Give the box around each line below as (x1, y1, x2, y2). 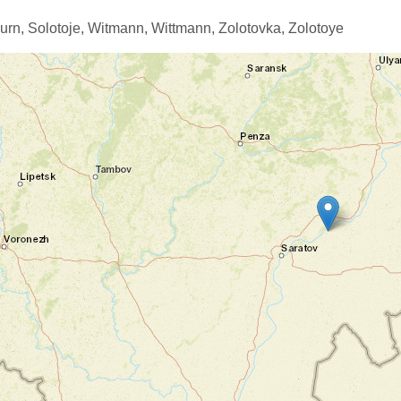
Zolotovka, (218, 21, 285, 37)
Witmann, (88, 21, 148, 37)
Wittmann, (151, 21, 215, 37)
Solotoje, (28, 21, 84, 37)
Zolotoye (288, 21, 344, 37)
